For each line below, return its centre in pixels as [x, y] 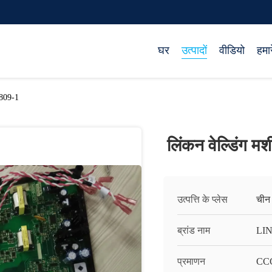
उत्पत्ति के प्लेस [202, 199]
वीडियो [232, 50]
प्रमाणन [191, 261]
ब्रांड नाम [194, 230]
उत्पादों [194, 50]
